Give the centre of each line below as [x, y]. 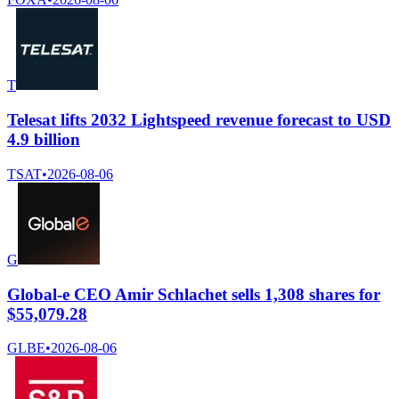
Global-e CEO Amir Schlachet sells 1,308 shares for [194, 294]
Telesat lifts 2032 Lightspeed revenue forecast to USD [199, 120]
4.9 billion [44, 140]
